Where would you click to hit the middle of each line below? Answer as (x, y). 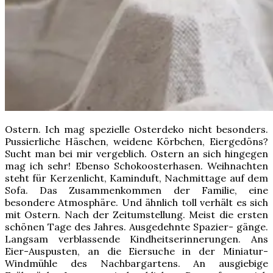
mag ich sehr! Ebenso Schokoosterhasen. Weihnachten (136, 165)
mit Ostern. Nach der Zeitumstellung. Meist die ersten (136, 214)
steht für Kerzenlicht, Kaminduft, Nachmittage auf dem (136, 178)
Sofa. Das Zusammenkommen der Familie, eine (136, 190)
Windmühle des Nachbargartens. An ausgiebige (136, 263)
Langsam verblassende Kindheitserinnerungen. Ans (136, 239)
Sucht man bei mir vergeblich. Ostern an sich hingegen (136, 153)
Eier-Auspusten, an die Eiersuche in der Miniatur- (136, 251)
